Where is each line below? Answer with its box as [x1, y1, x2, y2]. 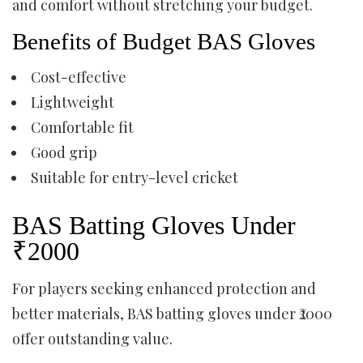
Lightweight [31, 92, 114, 112]
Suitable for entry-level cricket [31, 168, 238, 187]
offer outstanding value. [12, 329, 173, 348]
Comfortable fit [31, 117, 134, 137]
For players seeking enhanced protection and [12, 279, 316, 298]
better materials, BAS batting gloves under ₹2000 [12, 304, 332, 323]
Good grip [31, 143, 97, 162]
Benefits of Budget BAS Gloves [12, 28, 315, 54]
